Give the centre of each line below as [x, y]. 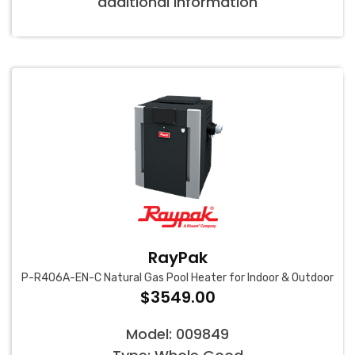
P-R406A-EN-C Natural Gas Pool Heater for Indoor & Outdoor [177, 278]
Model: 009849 [177, 334]
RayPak [177, 258]
